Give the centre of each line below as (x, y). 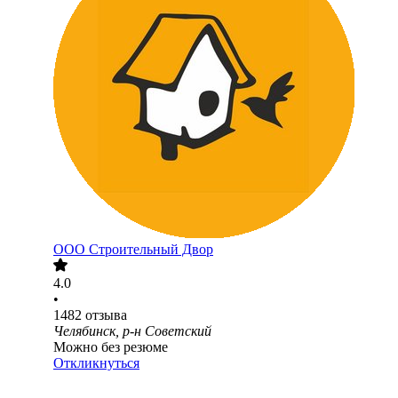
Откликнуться (96, 363)
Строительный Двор (151, 250)
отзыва (106, 315)
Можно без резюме (111, 347)
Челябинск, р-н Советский (132, 331)
